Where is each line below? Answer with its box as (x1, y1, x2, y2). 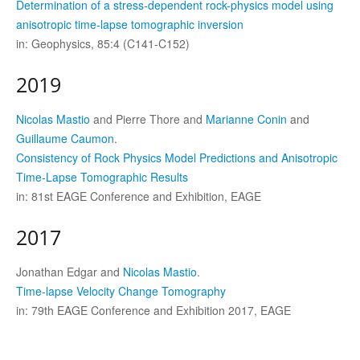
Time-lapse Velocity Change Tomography (16, 283, 226, 299)
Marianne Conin (206, 111, 287, 127)
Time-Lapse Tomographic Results (16, 169, 188, 185)
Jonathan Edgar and (16, 264, 123, 280)
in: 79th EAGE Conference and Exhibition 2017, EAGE (16, 302, 291, 318)
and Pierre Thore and (90, 111, 206, 127)
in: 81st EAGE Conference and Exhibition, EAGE (16, 188, 261, 204)
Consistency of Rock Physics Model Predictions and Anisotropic (16, 149, 337, 166)
